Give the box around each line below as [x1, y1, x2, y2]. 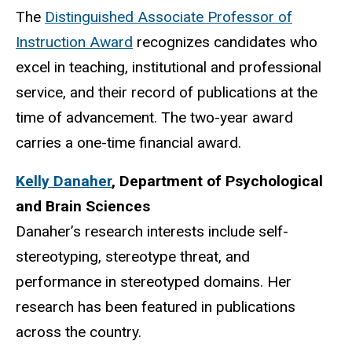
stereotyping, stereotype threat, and [16, 247, 250, 266]
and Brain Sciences [16, 196, 150, 215]
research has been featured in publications [16, 297, 295, 316]
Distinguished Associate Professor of [45, 7, 292, 26]
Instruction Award [16, 32, 133, 51]
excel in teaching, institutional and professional [16, 57, 321, 76]
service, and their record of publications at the [16, 82, 317, 101]
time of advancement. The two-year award [16, 108, 293, 126]
